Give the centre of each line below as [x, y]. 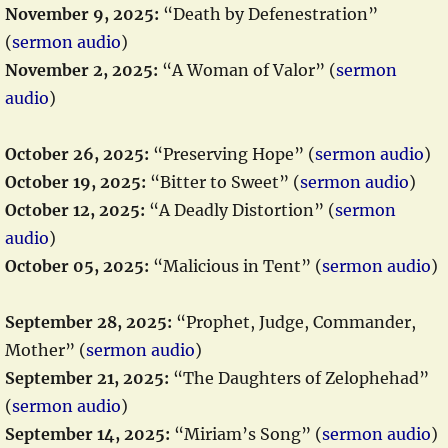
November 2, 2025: [81, 70]
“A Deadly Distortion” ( [240, 210]
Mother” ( [45, 350]
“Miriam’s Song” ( [246, 434]
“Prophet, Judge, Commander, [294, 322]
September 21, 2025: [87, 378]
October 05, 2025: [77, 266]
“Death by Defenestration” [268, 14]
